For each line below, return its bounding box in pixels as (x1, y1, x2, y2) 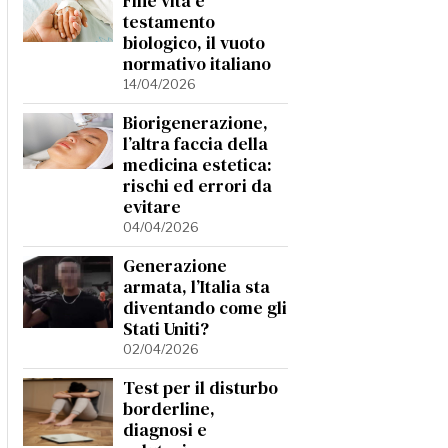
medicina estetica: (123, 153, 272, 177)
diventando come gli (123, 296, 287, 320)
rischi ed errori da (123, 174, 272, 198)
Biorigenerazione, (123, 111, 268, 135)
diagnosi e (123, 418, 207, 442)
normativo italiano (123, 52, 271, 76)
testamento (123, 10, 215, 34)
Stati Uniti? (123, 317, 209, 341)
